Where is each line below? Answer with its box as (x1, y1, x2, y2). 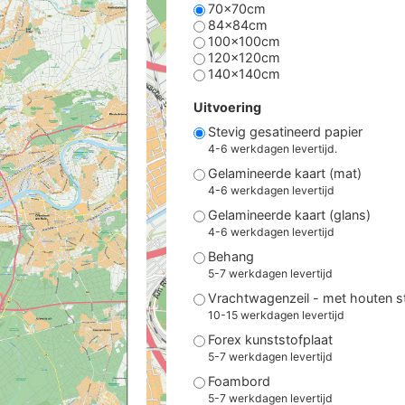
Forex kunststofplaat (207, 332, 333, 348)
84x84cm (207, 17, 268, 33)
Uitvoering (193, 99, 261, 115)
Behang (207, 249, 254, 265)
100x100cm (207, 33, 280, 50)
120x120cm (207, 50, 280, 66)
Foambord (207, 373, 270, 390)
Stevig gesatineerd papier (207, 124, 363, 140)
